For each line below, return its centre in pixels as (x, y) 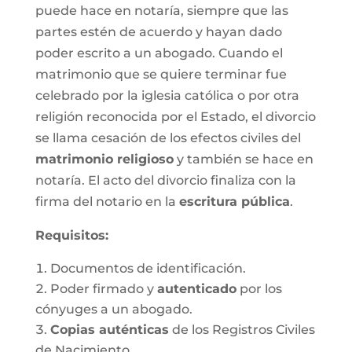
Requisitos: (71, 235)
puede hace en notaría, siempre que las (161, 11)
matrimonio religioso (104, 159)
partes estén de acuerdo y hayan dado (158, 32)
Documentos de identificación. (148, 268)
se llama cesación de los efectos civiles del (168, 138)
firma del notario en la (107, 202)
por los (259, 289)
